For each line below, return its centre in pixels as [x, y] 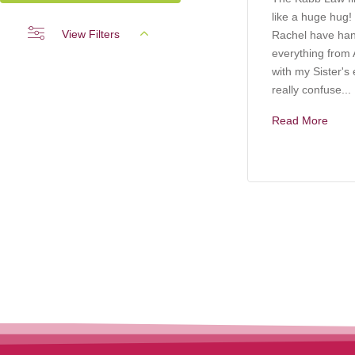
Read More [300, 120]
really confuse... [311, 89]
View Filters [91, 34]
